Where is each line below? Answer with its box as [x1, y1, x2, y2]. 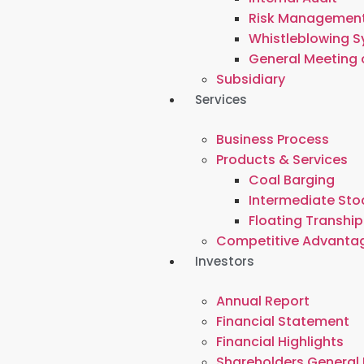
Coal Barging [249, 171, 336, 189]
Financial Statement [216, 312, 350, 331]
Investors [195, 253, 255, 270]
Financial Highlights [216, 332, 344, 351]
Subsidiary [216, 70, 286, 89]
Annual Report [216, 292, 310, 310]
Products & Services [216, 150, 349, 169]
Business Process [216, 130, 330, 149]
